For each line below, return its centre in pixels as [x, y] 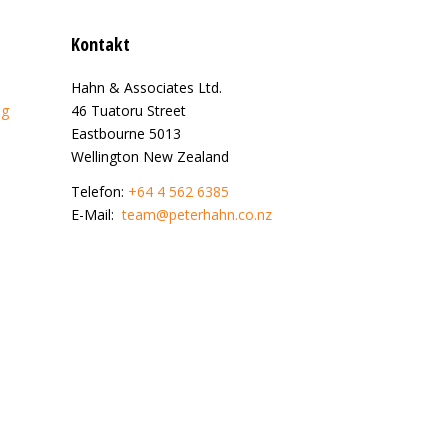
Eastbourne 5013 [126, 133]
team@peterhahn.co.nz [197, 214]
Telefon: [99, 191]
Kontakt [100, 44]
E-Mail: [92, 214]
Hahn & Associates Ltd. [146, 87]
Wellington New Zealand [150, 156]
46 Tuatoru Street [128, 110]
